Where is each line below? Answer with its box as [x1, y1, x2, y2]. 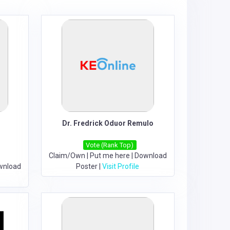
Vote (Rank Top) [86, 141, 134, 149]
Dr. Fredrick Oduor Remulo [62, 119, 154, 127]
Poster [76, 162, 98, 170]
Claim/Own [48, 151, 85, 160]
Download [134, 151, 167, 160]
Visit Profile [102, 162, 140, 170]
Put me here [89, 151, 130, 160]
